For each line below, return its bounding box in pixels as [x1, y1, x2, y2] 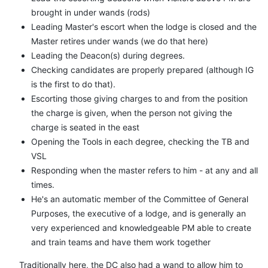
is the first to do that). [31, 78, 115, 89]
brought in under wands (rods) [31, 7, 150, 17]
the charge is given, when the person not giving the [31, 107, 232, 118]
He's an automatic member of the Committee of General [31, 193, 248, 204]
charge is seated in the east [31, 121, 139, 132]
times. [31, 179, 54, 190]
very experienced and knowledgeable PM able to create [31, 222, 251, 233]
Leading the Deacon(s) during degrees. [31, 50, 185, 60]
